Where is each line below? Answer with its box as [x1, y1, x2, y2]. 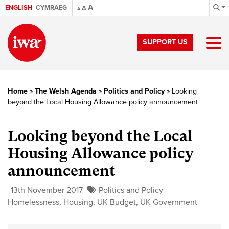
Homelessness [8, 197, 59, 208]
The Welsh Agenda [35, 87, 97, 96]
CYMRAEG [36, 4, 67, 12]
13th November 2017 [11, 185, 83, 195]
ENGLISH [5, 4, 32, 12]
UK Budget [97, 197, 136, 208]
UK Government [140, 197, 197, 208]
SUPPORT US [143, 38, 188, 47]
